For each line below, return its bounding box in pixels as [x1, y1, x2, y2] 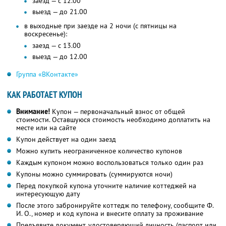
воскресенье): [24, 29, 67, 39]
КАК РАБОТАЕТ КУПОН [7, 89, 82, 101]
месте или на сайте [16, 123, 76, 133]
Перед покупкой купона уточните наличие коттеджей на [16, 181, 196, 191]
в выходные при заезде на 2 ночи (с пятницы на [24, 21, 177, 31]
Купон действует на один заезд [16, 135, 116, 144]
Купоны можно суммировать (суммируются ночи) [16, 169, 173, 179]
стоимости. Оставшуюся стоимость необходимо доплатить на [16, 115, 210, 125]
